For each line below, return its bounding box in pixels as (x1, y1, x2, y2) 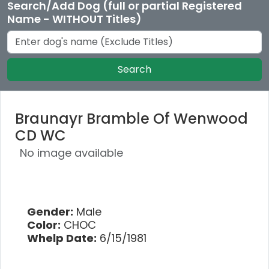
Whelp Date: (27, 230, 97, 246)
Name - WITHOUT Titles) (7, 11, 142, 26)
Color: (27, 217, 61, 232)
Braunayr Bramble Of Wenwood (15, 108, 248, 128)
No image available (20, 145, 123, 160)
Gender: (27, 204, 73, 219)
